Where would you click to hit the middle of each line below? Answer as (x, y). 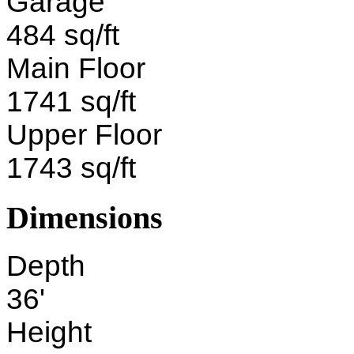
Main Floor (76, 69)
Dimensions (85, 217)
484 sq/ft (63, 36)
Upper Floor (84, 135)
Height (49, 333)
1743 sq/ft (71, 168)
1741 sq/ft (71, 102)
